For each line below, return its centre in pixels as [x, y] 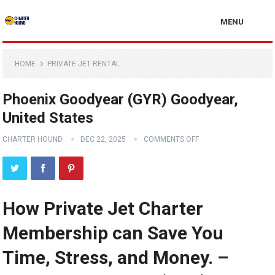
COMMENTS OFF [172, 139]
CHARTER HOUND [33, 139]
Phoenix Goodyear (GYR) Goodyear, [121, 99]
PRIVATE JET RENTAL [84, 64]
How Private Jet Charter [103, 208]
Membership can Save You [113, 233]
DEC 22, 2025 [103, 139]
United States [48, 118]
